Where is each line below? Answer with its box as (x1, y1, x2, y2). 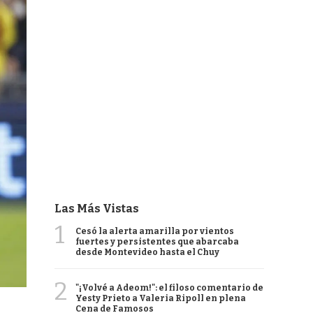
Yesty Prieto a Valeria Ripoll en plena (75, 293, 246, 303)
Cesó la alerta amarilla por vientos (75, 226, 234, 236)
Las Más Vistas (54, 202, 139, 215)
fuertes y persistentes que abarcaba (75, 237, 239, 247)
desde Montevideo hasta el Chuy (75, 247, 219, 257)
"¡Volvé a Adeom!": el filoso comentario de (75, 283, 263, 293)
